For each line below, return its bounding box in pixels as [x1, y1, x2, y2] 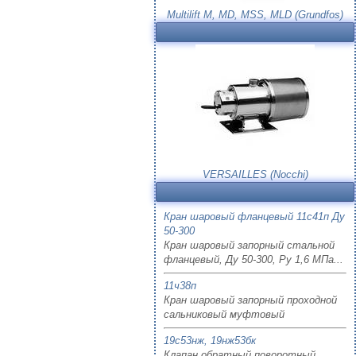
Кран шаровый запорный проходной [164, 294, 337, 306]
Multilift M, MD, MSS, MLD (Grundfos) [167, 9, 343, 21]
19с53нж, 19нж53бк [164, 335, 256, 346]
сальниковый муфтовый [164, 308, 284, 320]
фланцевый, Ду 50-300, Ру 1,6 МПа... [164, 253, 343, 265]
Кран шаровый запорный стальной [164, 239, 335, 251]
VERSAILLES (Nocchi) [202, 168, 308, 180]
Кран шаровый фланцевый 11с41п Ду [164, 211, 345, 222]
